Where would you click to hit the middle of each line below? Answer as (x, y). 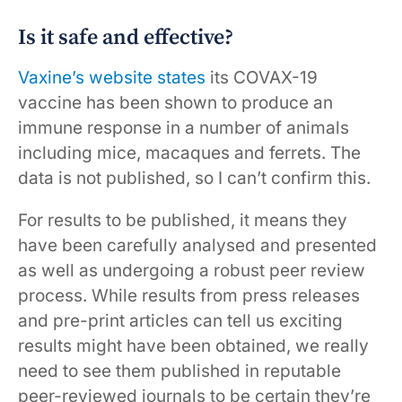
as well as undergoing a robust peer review (192, 270)
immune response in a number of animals (184, 127)
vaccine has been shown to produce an (175, 102)
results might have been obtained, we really (193, 345)
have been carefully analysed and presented (197, 245)
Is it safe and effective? (126, 37)
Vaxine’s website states (112, 77)
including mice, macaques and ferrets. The (189, 153)
